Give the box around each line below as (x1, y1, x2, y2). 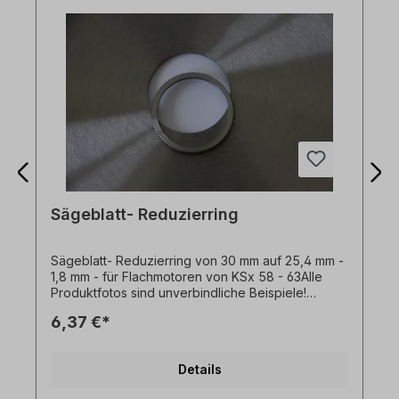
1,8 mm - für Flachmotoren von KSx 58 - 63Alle (51, 269, 322, 285)
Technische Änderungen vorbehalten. (51, 301, 273, 317)
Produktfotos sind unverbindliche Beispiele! (51, 285, 306, 301)
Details (177, 362, 222, 378)
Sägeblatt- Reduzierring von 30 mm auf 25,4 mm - (51, 253, 344, 269)
